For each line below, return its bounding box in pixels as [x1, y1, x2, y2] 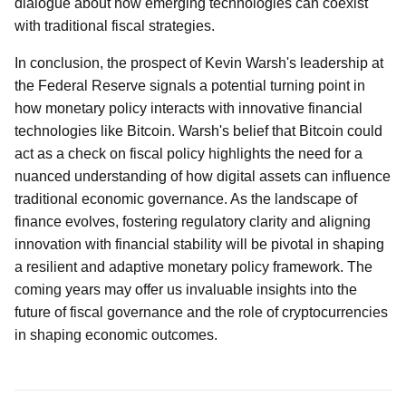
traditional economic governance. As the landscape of [14, 191, 357, 207]
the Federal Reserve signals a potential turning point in [14, 78, 365, 93]
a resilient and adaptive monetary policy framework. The [14, 259, 372, 275]
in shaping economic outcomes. [14, 327, 217, 343]
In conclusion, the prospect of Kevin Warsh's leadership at [14, 55, 383, 71]
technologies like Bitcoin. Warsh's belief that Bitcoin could [14, 123, 382, 139]
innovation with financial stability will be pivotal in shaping [14, 237, 384, 252]
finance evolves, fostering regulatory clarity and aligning [14, 214, 371, 229]
